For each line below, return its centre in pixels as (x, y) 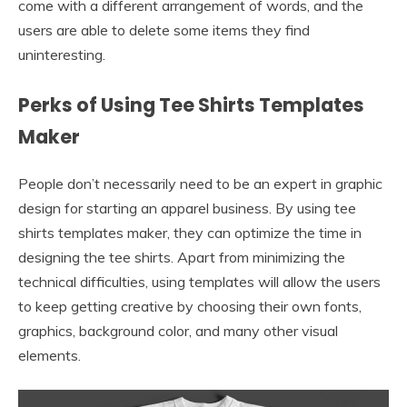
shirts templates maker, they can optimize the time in (190, 233)
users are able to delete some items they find (164, 30)
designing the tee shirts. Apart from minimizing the (182, 258)
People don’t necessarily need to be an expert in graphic (200, 184)
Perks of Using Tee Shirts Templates (191, 105)
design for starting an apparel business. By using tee (187, 208)
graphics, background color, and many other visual (178, 331)
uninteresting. (62, 55)
